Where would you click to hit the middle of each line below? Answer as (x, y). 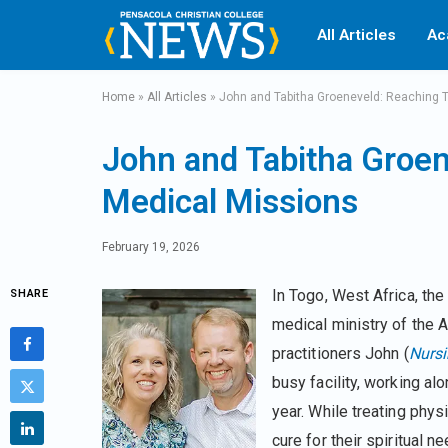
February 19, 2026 (151, 247)
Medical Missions (230, 201)
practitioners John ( (340, 353)
